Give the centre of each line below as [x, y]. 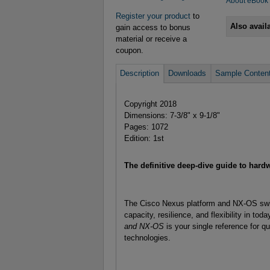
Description [140, 74]
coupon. [130, 51]
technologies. [147, 238]
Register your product [153, 16]
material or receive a [151, 39]
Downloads [187, 74]
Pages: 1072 [146, 127]
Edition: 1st [144, 139]
